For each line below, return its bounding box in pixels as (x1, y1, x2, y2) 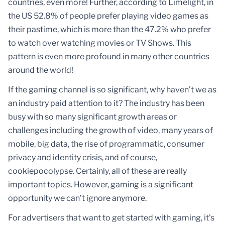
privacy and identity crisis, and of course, (8, 153, 157, 163)
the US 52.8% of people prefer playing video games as (8, 11, 208, 21)
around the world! (8, 65, 73, 75)
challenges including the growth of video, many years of (8, 126, 213, 136)
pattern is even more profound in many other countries (8, 52, 209, 62)
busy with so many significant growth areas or (8, 112, 177, 122)
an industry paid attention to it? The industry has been (8, 98, 204, 108)
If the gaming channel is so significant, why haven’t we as (8, 85, 216, 95)
